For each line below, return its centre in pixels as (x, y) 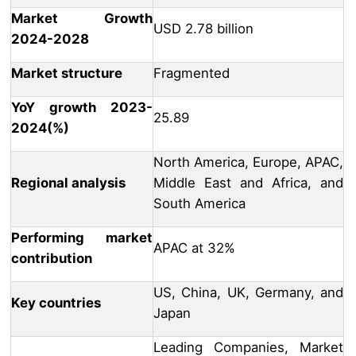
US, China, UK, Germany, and (248, 293)
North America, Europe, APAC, (248, 163)
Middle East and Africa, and (248, 183)
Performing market (82, 238)
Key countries (56, 303)
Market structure (67, 74)
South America (199, 204)
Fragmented (192, 74)
